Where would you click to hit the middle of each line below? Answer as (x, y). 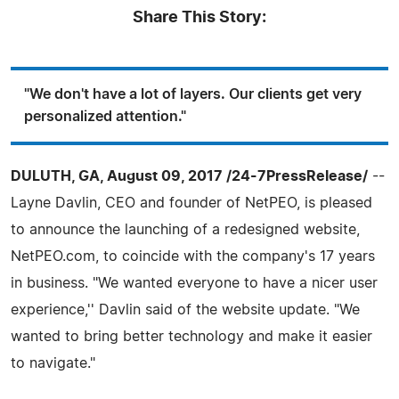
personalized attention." (105, 116)
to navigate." (53, 363)
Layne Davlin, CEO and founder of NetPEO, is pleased (191, 203)
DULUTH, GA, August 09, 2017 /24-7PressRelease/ (189, 176)
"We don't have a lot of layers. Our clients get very (193, 94)
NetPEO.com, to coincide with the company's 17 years (193, 256)
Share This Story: (199, 17)
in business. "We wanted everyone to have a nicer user (194, 283)
